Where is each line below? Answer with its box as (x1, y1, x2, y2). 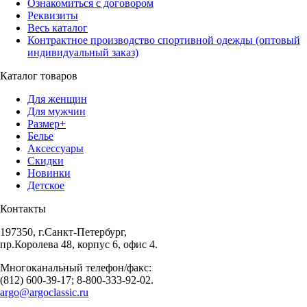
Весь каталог (27, 22, 88, 34)
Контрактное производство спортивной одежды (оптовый (27, 34, 300, 47)
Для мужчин (27, 106, 86, 118)
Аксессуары (27, 143, 84, 155)
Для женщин (27, 93, 87, 106)
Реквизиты (27, 10, 78, 22)
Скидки (27, 155, 64, 167)
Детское (27, 180, 64, 192)
